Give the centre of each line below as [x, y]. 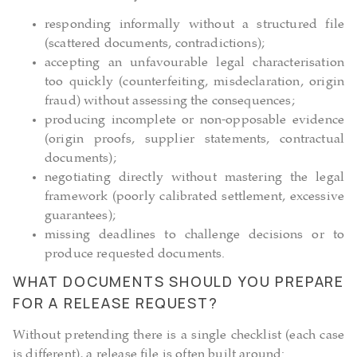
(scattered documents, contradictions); [155, 44]
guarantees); [80, 216]
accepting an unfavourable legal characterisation [194, 63]
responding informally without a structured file [194, 25]
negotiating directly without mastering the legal [194, 178]
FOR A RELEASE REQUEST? [116, 302]
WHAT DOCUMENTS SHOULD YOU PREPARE [178, 281]
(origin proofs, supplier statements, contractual [194, 139]
